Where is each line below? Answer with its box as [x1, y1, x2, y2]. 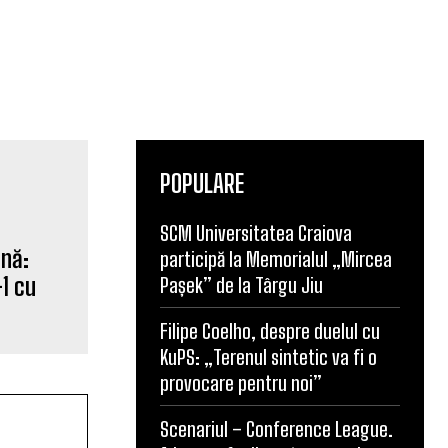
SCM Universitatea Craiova [160, 221, 352, 246]
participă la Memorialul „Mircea [160, 247, 392, 272]
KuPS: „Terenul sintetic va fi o [160, 345, 377, 370]
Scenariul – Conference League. [160, 417, 393, 442]
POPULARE [160, 169, 244, 199]
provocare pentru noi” [160, 371, 322, 396]
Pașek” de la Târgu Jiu [160, 273, 323, 298]
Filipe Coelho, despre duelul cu [160, 319, 380, 344]
